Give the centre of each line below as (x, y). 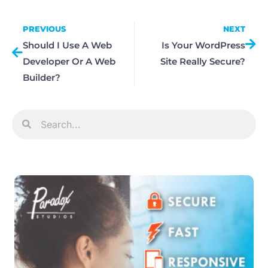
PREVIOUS (44, 29)
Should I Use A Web (67, 45)
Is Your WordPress (203, 45)
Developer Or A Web (69, 61)
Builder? (42, 77)
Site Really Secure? (203, 61)
